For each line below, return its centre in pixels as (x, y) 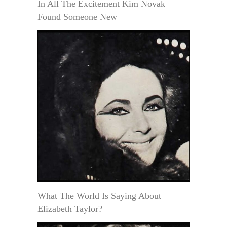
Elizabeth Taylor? (70, 209)
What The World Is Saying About (99, 196)
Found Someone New (77, 17)
